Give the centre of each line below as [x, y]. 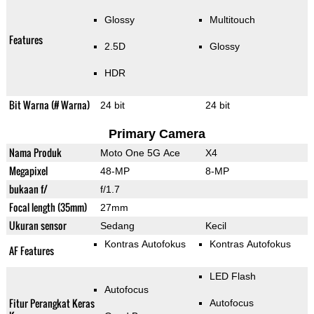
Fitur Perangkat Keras [52, 303]
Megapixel [28, 171]
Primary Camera [157, 134]
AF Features [31, 251]
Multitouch [232, 20]
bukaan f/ [28, 189]
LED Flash [232, 277]
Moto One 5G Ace [140, 153]
